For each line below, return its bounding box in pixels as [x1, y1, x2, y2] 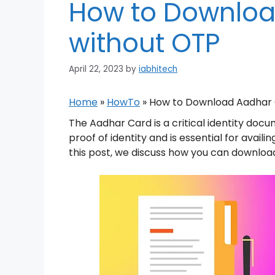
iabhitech [139, 63, 177, 75]
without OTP [69, 25, 220, 61]
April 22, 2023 [69, 63, 123, 75]
